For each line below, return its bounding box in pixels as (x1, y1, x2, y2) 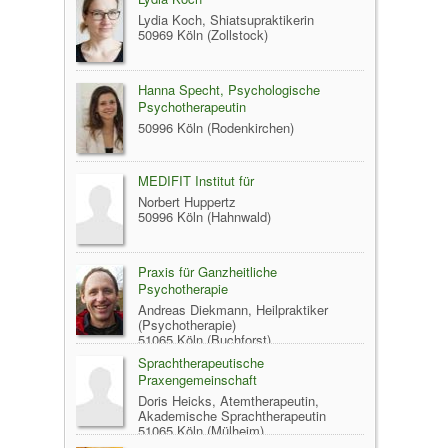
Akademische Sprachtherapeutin (138, 405, 326, 425)
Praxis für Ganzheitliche (138, 261, 277, 281)
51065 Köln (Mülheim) (138, 420, 264, 440)
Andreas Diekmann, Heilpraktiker (138, 299, 328, 319)
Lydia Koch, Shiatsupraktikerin (138, 9, 314, 29)
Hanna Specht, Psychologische (138, 79, 320, 99)
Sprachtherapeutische (138, 352, 264, 372)
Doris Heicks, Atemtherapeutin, (138, 390, 319, 410)
